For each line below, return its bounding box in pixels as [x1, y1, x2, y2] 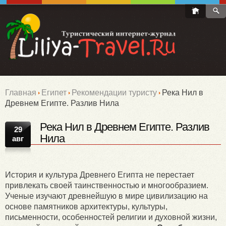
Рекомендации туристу [72, 88, 157, 97]
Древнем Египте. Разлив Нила [5, 99, 119, 108]
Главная [5, 88, 36, 97]
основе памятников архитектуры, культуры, [5, 202, 167, 211]
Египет [41, 88, 67, 97]
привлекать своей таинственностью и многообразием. [5, 181, 208, 190]
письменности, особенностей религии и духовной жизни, [5, 213, 217, 222]
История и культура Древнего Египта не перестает [5, 171, 194, 180]
